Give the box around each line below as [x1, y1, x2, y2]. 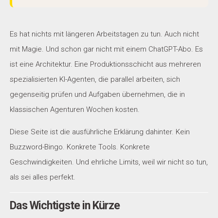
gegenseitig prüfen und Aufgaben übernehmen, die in [10, 90, 185, 99]
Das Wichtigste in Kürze [10, 198, 120, 212]
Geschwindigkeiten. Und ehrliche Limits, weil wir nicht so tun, [10, 158, 208, 166]
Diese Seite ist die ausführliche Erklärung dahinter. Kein [10, 127, 190, 136]
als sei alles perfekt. [10, 173, 75, 182]
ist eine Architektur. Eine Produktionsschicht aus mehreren [10, 60, 201, 69]
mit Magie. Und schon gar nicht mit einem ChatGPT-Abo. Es [10, 45, 203, 54]
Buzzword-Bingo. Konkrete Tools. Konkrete [10, 143, 150, 151]
